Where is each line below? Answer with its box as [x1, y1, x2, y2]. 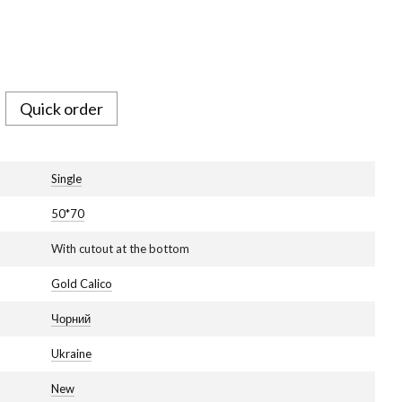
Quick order [20, 99, 103, 118]
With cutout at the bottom [51, 241, 189, 256]
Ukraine [51, 346, 92, 361]
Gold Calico [51, 276, 112, 291]
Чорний [51, 311, 91, 326]
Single [51, 171, 82, 186]
